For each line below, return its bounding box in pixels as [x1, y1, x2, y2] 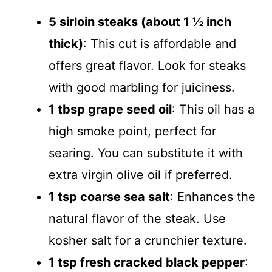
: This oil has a [172, 102, 254, 117]
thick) [49, 36, 83, 51]
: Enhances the [170, 189, 256, 204]
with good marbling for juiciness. [49, 80, 235, 95]
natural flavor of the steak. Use [49, 211, 226, 226]
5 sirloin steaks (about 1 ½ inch [49, 15, 231, 29]
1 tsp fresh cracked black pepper [49, 255, 245, 270]
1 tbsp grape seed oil [49, 102, 172, 117]
